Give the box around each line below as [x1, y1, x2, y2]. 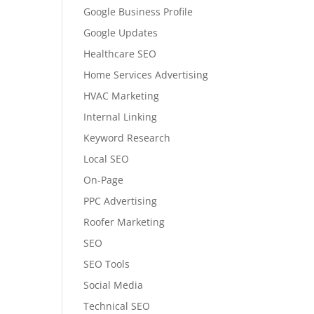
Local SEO [83, 152, 130, 165]
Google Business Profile [83, 5, 193, 18]
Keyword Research [83, 131, 171, 144]
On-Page [83, 173, 124, 186]
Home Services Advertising [83, 68, 209, 81]
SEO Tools [83, 257, 130, 271]
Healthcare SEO [83, 47, 157, 60]
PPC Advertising [83, 194, 158, 207]
